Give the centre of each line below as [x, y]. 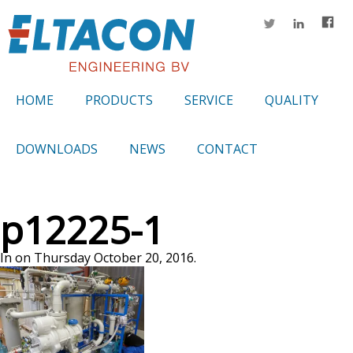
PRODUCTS [119, 100]
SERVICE [209, 100]
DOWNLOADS [57, 149]
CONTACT [227, 149]
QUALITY [292, 100]
